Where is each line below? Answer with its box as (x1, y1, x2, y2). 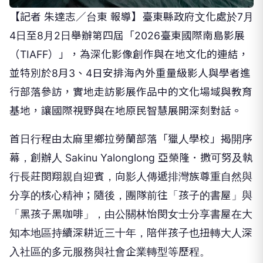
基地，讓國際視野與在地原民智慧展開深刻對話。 (9, 104, 242, 117)
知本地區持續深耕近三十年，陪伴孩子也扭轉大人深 (9, 226, 252, 239)
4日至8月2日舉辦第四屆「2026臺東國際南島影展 (9, 29, 245, 42)
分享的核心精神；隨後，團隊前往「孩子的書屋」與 (9, 188, 252, 201)
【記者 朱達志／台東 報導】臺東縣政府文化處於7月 (9, 10, 254, 23)
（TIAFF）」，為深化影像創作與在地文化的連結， (9, 48, 249, 60)
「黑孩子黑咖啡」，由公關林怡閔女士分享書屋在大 (9, 207, 252, 220)
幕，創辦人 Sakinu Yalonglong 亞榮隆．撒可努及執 (9, 151, 253, 164)
